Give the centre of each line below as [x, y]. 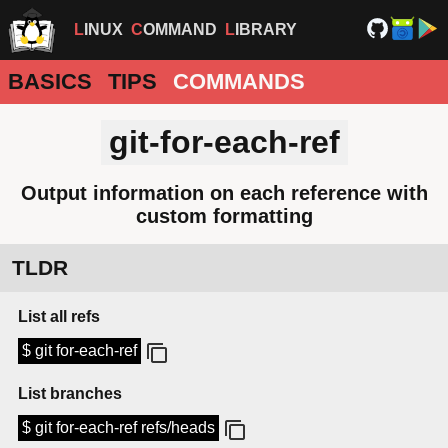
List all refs [59, 317]
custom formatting [224, 215]
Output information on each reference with [224, 192]
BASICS [50, 81]
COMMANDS [239, 81]
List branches [70, 394]
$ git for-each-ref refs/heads [118, 428]
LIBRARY [266, 29]
